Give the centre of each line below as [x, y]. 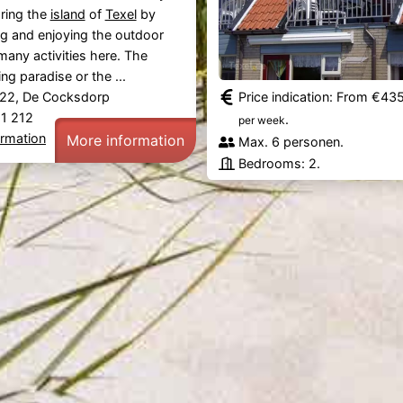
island [67, 13]
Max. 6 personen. [291, 141]
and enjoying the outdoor [85, 34]
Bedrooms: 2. [280, 163]
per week [262, 120]
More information [125, 140]
